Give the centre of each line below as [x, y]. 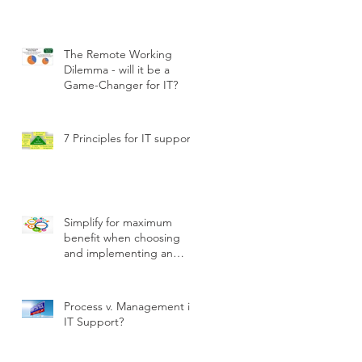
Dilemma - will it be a [117, 70]
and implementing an [118, 253]
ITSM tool [88, 269]
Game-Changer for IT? [121, 85]
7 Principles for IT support [129, 139]
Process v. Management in [130, 307]
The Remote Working [118, 55]
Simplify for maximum [118, 223]
